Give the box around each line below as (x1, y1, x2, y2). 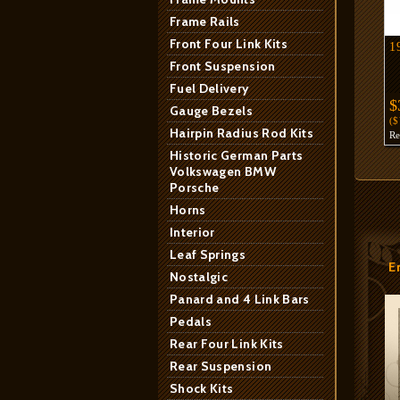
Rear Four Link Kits (170, 336, 284, 352)
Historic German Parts (170, 147, 304, 163)
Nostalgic (170, 269, 229, 285)
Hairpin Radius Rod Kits (170, 125, 314, 141)
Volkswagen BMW (170, 163, 276, 179)
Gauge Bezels (170, 103, 254, 119)
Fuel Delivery (170, 80, 250, 96)
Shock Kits (170, 380, 234, 396)
